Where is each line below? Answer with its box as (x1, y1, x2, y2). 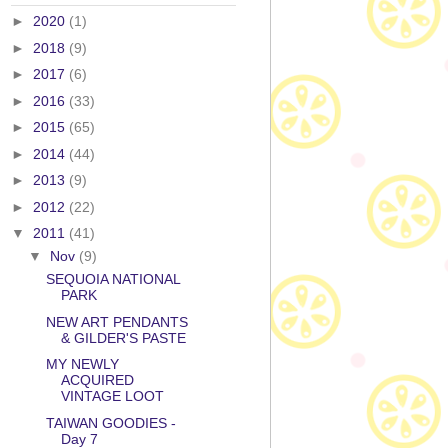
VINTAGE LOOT (60, 388, 164, 405)
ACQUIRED (60, 372, 134, 389)
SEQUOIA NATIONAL (45, 271, 180, 288)
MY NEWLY (45, 356, 119, 373)
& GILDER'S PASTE (60, 329, 186, 346)
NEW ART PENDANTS (45, 313, 188, 330)
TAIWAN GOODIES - (45, 414, 176, 431)
